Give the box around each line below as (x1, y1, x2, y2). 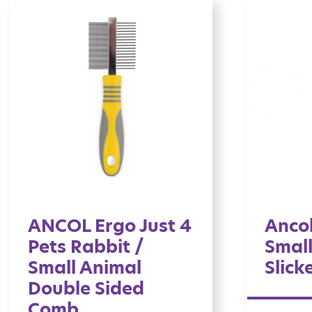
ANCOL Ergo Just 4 (28, 214, 192, 239)
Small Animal (28, 256, 141, 281)
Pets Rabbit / (28, 235, 144, 260)
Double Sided (28, 276, 144, 302)
